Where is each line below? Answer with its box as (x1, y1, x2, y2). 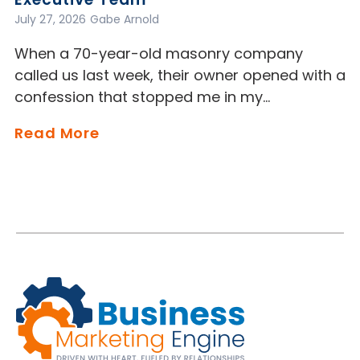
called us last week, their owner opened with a (14, 65, 346, 86)
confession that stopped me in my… (14, 87, 270, 108)
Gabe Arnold (90, 11, 159, 28)
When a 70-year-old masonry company (14, 43, 303, 64)
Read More (14, 123, 100, 144)
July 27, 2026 (14, 11, 86, 28)
